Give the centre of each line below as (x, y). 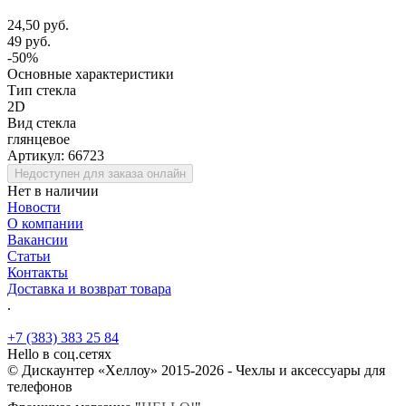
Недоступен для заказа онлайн (100, 173)
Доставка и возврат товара (89, 288)
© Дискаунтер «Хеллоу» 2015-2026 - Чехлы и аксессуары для (196, 370)
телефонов (40, 386)
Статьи (29, 256)
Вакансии (38, 239)
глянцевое (39, 139)
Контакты (38, 272)
